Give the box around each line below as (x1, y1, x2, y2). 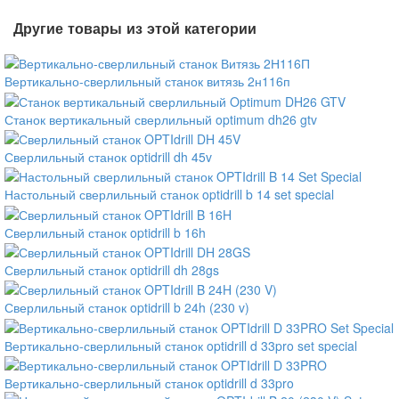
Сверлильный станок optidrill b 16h (4, 223, 206, 241)
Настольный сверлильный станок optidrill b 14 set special (4, 185, 334, 204)
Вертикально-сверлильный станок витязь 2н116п (4, 72, 290, 91)
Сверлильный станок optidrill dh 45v (4, 148, 212, 166)
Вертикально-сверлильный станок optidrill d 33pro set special (4, 336, 357, 354)
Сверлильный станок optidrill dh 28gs (4, 260, 219, 279)
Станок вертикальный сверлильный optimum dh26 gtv (4, 110, 317, 128)
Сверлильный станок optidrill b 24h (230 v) (4, 298, 249, 317)
